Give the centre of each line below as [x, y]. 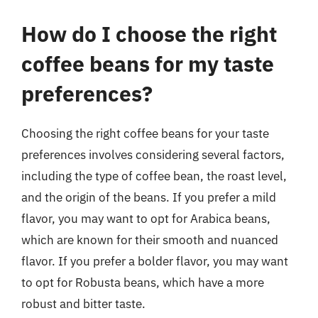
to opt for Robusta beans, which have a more [143, 283]
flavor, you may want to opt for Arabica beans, [146, 219]
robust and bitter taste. [83, 304]
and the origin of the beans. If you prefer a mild [149, 197]
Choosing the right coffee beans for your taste [145, 133]
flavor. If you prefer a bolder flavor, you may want [155, 261]
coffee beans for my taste [148, 64]
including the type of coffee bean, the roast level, [154, 176]
